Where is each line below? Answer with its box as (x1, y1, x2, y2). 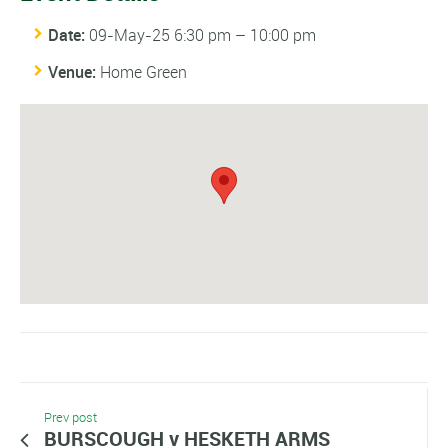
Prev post (44, 409, 97, 427)
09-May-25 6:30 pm (89, 24, 231, 47)
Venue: (48, 61, 96, 84)
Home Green (100, 61, 187, 84)
